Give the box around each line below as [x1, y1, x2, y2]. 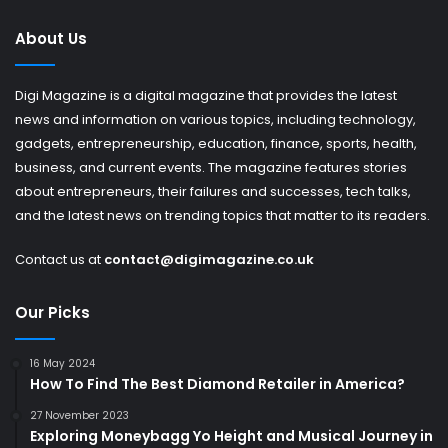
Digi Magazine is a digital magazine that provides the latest [15, 86, 397, 106]
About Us [15, 28, 87, 50]
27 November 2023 [30, 408, 129, 424]
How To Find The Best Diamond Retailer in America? [30, 374, 405, 395]
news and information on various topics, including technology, [15, 110, 416, 130]
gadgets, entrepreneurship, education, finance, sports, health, [15, 134, 417, 154]
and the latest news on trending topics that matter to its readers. [15, 206, 430, 226]
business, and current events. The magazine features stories [15, 158, 407, 178]
